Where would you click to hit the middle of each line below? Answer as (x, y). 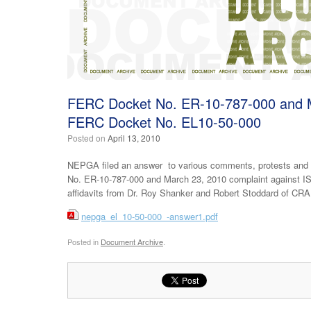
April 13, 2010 (134, 138)
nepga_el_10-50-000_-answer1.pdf (150, 217)
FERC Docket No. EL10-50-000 (164, 122)
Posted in (84, 241)
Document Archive (132, 241)
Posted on (90, 138)
